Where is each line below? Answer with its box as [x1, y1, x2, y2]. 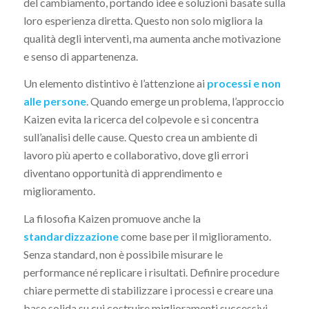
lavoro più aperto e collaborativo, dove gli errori [23, 148, 248, 162]
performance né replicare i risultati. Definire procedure [23, 265, 279, 279]
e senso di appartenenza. [23, 49, 138, 63]
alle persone [23, 94, 86, 108]
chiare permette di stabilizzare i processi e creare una [23, 283, 273, 297]
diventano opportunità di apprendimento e [23, 166, 222, 180]
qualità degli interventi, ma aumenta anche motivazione [23, 31, 281, 45]
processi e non [206, 77, 281, 90]
